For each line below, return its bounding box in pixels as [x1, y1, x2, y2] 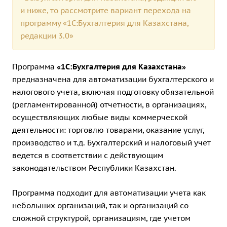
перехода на [143, 5, 191, 15]
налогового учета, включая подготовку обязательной [12, 87, 214, 97]
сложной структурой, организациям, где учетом [12, 213, 191, 223]
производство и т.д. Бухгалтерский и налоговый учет [12, 137, 211, 147]
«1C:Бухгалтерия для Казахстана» [57, 61, 186, 71]
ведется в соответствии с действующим [12, 150, 163, 160]
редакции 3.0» [20, 30, 73, 41]
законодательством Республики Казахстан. [12, 163, 176, 173]
